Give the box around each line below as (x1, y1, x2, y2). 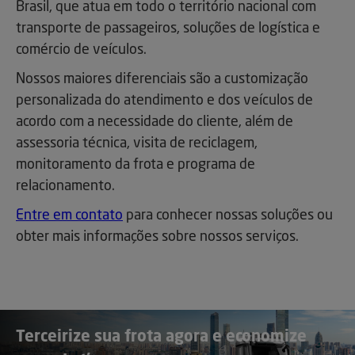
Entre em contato (16, 208, 123, 223)
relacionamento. (16, 179, 115, 194)
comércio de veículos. (16, 43, 147, 58)
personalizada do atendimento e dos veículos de (16, 94, 313, 109)
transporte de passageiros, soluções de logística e (16, 21, 320, 36)
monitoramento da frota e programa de (16, 158, 255, 173)
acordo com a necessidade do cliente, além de (16, 115, 293, 130)
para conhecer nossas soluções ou (123, 208, 333, 223)
